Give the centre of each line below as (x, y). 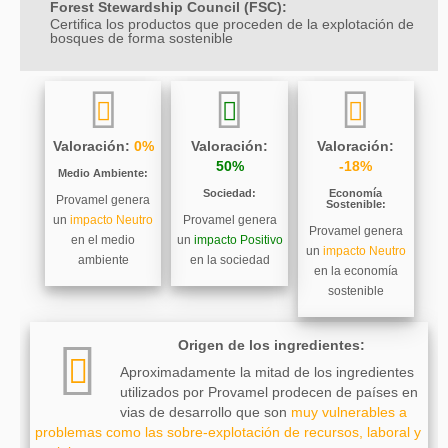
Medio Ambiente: (103, 173)
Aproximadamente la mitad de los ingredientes (267, 373)
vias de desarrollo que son (205, 413)
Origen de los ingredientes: (271, 345)
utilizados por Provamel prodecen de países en (269, 393)
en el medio (103, 240)
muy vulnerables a (349, 413)
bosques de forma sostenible (141, 38)
